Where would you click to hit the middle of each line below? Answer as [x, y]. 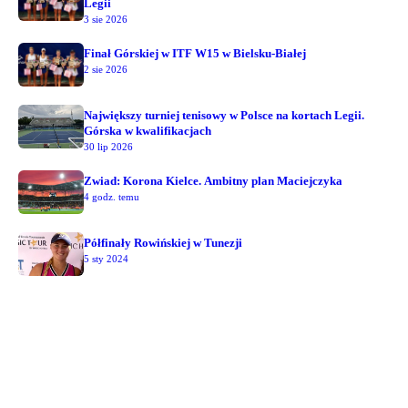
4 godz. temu [112, 197]
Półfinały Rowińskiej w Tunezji [163, 243]
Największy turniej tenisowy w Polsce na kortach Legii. [224, 116]
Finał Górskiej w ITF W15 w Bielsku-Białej [195, 54]
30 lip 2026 [108, 147]
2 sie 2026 [106, 70]
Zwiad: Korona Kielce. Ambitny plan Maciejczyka [213, 181]
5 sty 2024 [106, 259]
